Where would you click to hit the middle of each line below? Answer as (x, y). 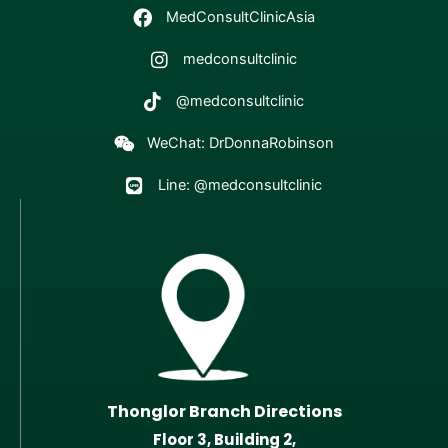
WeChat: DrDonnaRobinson (240, 143)
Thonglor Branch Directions (224, 412)
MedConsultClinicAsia (240, 17)
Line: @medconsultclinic (240, 185)
